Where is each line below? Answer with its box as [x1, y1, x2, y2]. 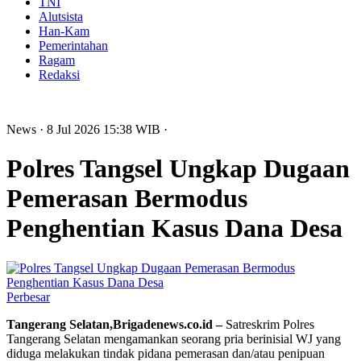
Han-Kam [39, 24, 89, 38]
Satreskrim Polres [222, 317, 314, 331]
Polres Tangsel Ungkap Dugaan [6, 154, 350, 184]
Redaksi [39, 68, 80, 81]
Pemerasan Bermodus [6, 184, 247, 214]
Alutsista [39, 10, 83, 23]
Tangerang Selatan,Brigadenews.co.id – [6, 317, 222, 331]
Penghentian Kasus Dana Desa [6, 214, 342, 243]
